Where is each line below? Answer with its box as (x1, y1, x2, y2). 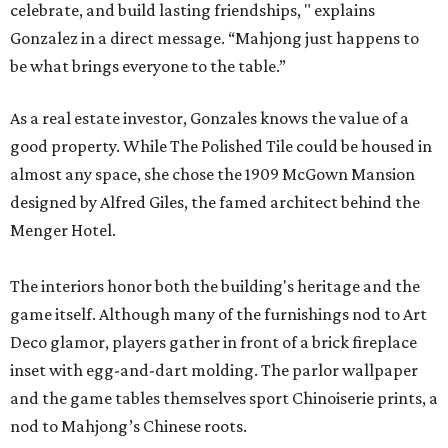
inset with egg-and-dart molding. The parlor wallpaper (10, 359, 418, 380)
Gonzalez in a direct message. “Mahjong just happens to (10, 27, 419, 48)
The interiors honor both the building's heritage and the (10, 275, 420, 296)
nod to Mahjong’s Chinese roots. (10, 415, 247, 436)
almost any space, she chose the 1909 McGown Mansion (10, 163, 415, 184)
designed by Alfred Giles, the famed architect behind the (10, 191, 420, 212)
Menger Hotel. (10, 219, 116, 240)
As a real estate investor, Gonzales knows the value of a (10, 107, 409, 128)
